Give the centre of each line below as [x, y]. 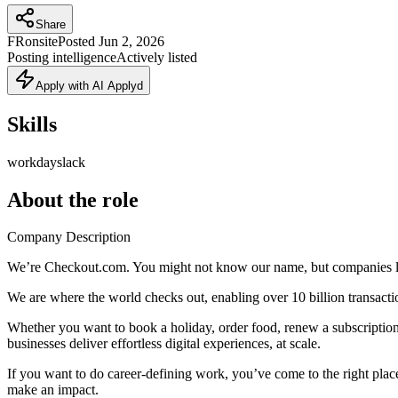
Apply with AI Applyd [89, 85]
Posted [76, 41]
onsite [41, 41]
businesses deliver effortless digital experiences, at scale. [164, 344]
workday [32, 162]
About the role [73, 199]
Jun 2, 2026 [131, 41]
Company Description [69, 237]
